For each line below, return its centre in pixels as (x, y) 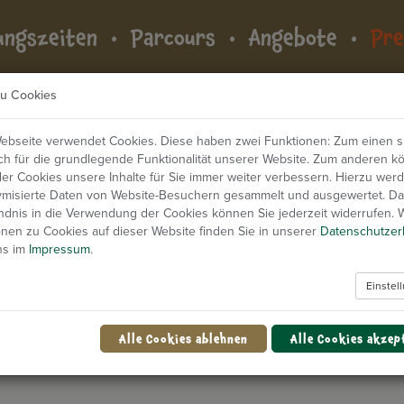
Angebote (294, 38)
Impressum (60, 249)
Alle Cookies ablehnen (184, 339)
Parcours (174, 38)
